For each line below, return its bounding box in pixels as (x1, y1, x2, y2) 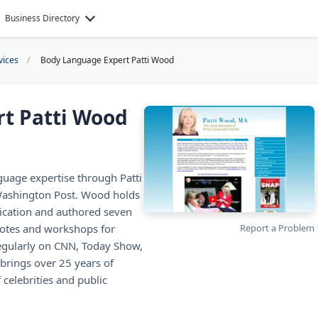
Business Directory (5, 12, 80, 24)
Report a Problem (240, 221, 314, 234)
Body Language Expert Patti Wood (40, 54, 174, 66)
